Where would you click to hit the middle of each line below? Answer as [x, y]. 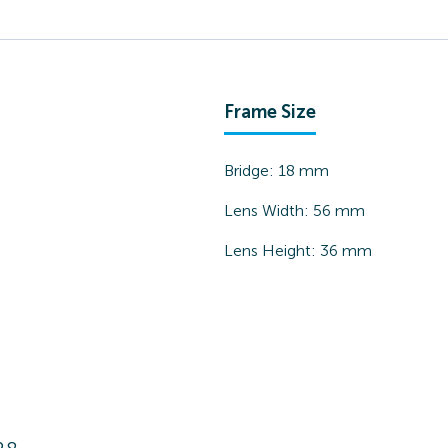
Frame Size [270, 112]
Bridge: [251, 170]
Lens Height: [272, 250]
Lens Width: [268, 210]
